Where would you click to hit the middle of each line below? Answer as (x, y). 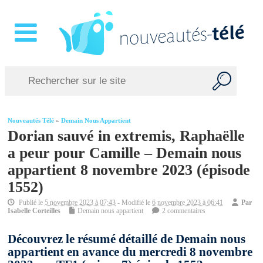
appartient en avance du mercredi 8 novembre (130, 252)
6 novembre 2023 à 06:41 (188, 203)
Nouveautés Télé (31, 121)
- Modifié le (134, 203)
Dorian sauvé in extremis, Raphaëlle (127, 136)
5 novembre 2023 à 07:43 (80, 203)
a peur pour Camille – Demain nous (125, 153)
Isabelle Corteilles (34, 211)
